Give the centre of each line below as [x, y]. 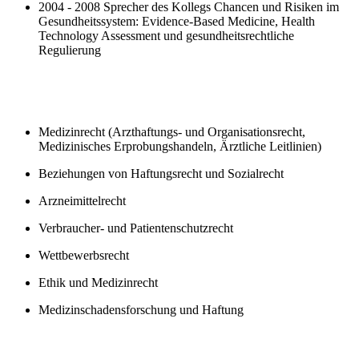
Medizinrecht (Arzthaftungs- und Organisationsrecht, [172, 131]
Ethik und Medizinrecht [98, 282]
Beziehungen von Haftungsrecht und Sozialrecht [161, 173]
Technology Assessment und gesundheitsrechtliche [166, 35]
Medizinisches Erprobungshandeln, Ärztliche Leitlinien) [180, 146]
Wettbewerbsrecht [84, 255]
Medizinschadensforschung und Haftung [141, 309]
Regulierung [70, 50]
